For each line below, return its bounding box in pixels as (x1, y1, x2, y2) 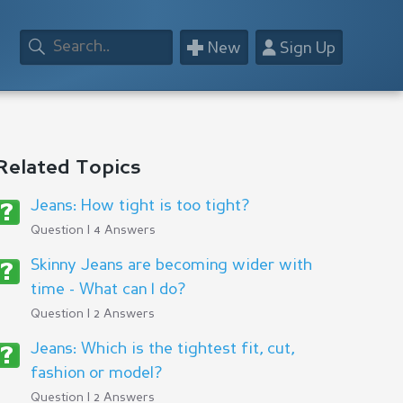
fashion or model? (30, 365, 162, 381)
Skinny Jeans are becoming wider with (30, 257, 312, 273)
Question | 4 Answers (30, 224, 156, 237)
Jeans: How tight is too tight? (30, 198, 249, 214)
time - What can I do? (30, 282, 185, 298)
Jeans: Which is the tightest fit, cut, (30, 341, 294, 357)
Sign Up (275, 40, 336, 58)
